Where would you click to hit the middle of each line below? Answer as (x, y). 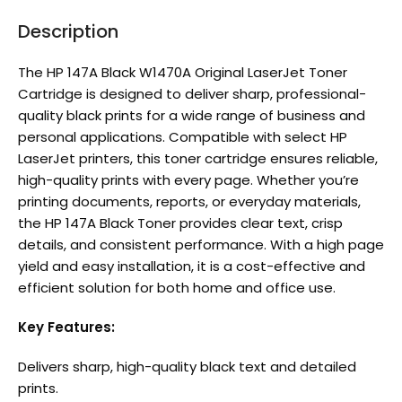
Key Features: (66, 328)
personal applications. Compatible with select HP (183, 137)
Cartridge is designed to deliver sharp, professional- (192, 94)
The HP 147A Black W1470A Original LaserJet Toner (183, 73)
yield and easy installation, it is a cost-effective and (192, 267)
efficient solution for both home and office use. (177, 288)
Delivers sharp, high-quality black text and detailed (187, 367)
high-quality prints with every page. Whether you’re (188, 180)
